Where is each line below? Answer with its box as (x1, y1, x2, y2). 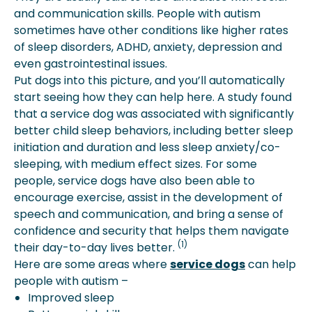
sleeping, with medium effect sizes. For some (14, 156, 257, 172)
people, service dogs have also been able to (14, 173, 255, 189)
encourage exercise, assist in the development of (14, 189, 283, 205)
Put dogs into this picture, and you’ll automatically (14, 72, 285, 88)
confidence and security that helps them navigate (14, 223, 289, 239)
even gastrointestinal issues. (14, 56, 170, 72)
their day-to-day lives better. (14, 240, 178, 256)
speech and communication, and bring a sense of (14, 206, 283, 222)
